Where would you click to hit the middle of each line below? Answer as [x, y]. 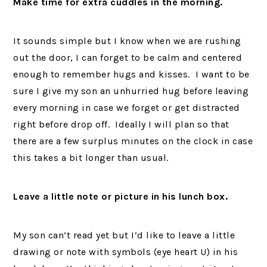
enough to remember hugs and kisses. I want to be [131, 74]
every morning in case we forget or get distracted [127, 108]
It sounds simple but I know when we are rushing [127, 41]
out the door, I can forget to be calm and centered [128, 58]
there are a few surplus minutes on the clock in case [133, 141]
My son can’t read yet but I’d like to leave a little [124, 235]
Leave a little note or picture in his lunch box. [121, 196]
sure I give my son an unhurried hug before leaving [131, 91]
